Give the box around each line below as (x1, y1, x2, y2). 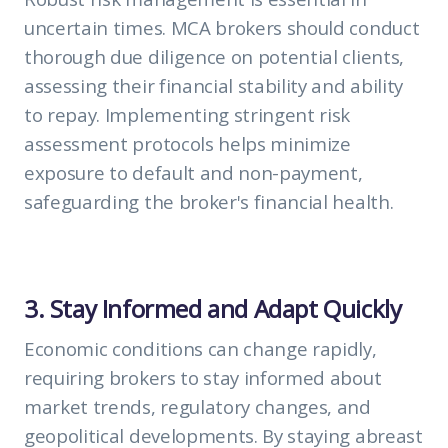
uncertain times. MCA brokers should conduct (24, 14, 420, 40)
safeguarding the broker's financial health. (24, 188, 394, 214)
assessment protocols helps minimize (24, 130, 351, 156)
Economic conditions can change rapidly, (24, 335, 377, 361)
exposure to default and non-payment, (24, 159, 363, 185)
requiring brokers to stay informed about (24, 364, 382, 390)
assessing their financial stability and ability (24, 72, 403, 98)
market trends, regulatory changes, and (24, 393, 371, 419)
